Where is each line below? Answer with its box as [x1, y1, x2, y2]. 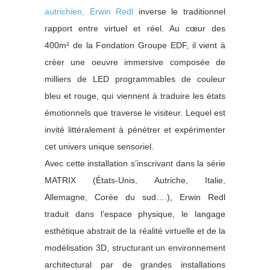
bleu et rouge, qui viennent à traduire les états [45, 91, 225, 101]
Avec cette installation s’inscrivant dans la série [45, 159, 225, 169]
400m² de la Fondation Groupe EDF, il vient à [45, 40, 225, 51]
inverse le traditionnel [133, 7, 226, 17]
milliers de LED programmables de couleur [45, 74, 225, 84]
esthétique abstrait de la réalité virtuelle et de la [45, 226, 225, 236]
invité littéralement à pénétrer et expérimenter [45, 125, 225, 135]
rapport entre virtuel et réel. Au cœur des [45, 24, 225, 34]
